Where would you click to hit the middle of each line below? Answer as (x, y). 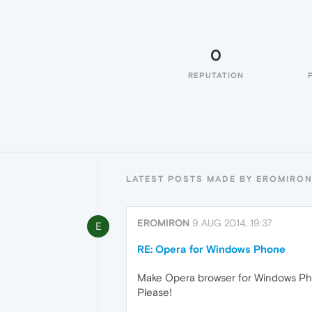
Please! (155, 292)
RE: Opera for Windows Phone (211, 249)
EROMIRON (163, 223)
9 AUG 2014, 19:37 (232, 223)
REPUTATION (216, 75)
